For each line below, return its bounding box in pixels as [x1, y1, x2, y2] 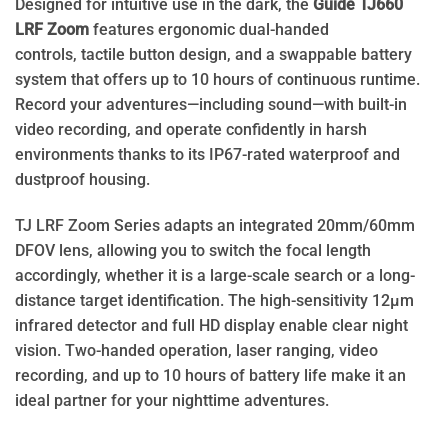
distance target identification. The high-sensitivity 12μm [15, 290, 414, 310]
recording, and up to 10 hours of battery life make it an [15, 365, 406, 385]
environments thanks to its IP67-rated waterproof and [15, 144, 400, 164]
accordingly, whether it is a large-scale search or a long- [15, 265, 415, 285]
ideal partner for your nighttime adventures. [15, 390, 329, 410]
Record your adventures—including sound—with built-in [15, 94, 407, 114]
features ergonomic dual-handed [89, 19, 329, 39]
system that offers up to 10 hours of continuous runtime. [15, 69, 420, 89]
